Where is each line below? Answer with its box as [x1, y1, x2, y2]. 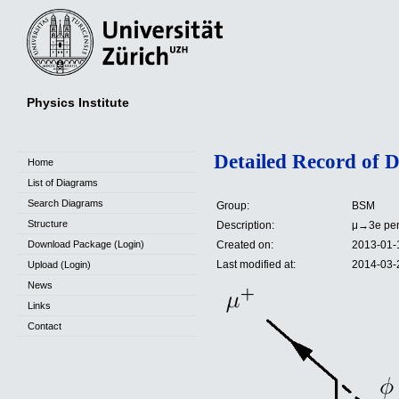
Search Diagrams [28, 198, 103, 208]
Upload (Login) [28, 259, 91, 270]
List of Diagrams [28, 177, 98, 188]
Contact [28, 321, 61, 331]
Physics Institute [27, 94, 129, 110]
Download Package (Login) [28, 239, 144, 249]
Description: [216, 219, 274, 232]
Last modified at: [216, 258, 296, 272]
